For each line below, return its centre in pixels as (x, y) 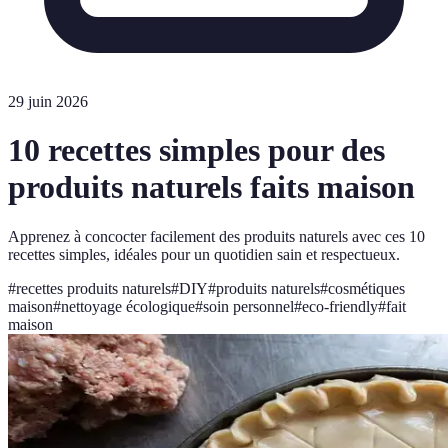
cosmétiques (366, 288)
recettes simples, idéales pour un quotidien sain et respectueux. (204, 254)
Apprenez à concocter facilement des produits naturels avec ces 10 (216, 236)
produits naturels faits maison (211, 187)
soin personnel (248, 306)
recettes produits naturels (93, 288)
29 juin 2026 (48, 101)
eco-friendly (340, 306)
